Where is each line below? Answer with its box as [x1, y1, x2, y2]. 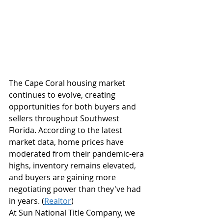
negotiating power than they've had [9, 184, 143, 195]
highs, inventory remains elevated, [9, 160, 138, 171]
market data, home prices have [9, 137, 126, 148]
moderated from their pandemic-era [9, 148, 146, 160]
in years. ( [9, 195, 44, 207]
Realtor [44, 195, 71, 207]
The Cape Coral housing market [9, 78, 127, 89]
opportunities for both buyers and [9, 101, 138, 112]
